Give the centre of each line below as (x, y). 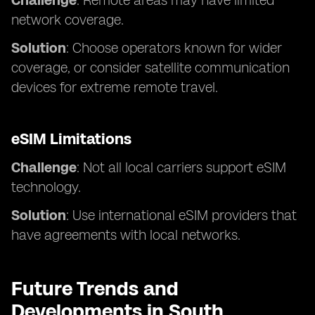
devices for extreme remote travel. (115, 87)
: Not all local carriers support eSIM (181, 167)
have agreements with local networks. (126, 235)
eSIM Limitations (71, 139)
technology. (46, 187)
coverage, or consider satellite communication (150, 67)
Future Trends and (95, 288)
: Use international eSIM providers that (181, 215)
